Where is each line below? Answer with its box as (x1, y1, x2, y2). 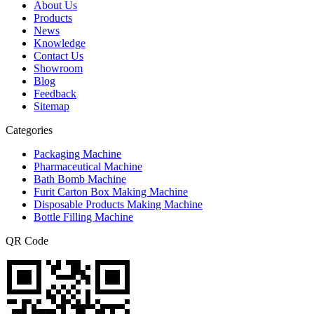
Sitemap (34, 100, 69, 112)
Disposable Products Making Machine (34, 198, 203, 210)
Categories (6, 123, 53, 136)
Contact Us (34, 49, 83, 62)
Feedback (34, 87, 76, 100)
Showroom (34, 62, 83, 74)
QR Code (6, 234, 48, 247)
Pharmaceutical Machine (34, 160, 142, 172)
